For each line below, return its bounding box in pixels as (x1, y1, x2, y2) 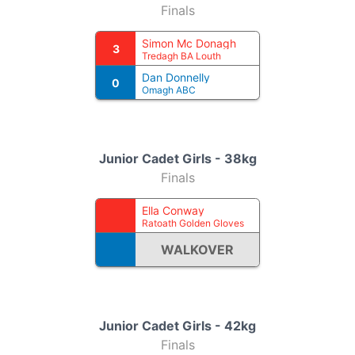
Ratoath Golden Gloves (142, 217, 244, 229)
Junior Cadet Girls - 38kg (98, 151, 257, 166)
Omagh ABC (142, 84, 196, 96)
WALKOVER (161, 242, 234, 258)
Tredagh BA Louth (142, 50, 221, 62)
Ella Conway (142, 204, 204, 217)
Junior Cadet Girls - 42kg (99, 318, 256, 334)
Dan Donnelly (142, 71, 210, 84)
